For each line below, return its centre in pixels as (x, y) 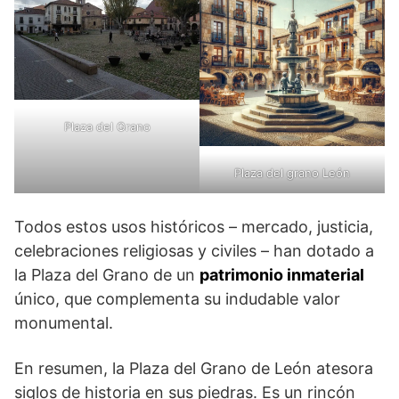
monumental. (64, 323)
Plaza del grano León (292, 173)
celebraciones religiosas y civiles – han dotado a (194, 251)
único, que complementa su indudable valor (177, 299)
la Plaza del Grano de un (107, 275)
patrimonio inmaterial (282, 275)
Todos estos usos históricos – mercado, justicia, (194, 227)
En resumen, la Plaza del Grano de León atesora (194, 369)
